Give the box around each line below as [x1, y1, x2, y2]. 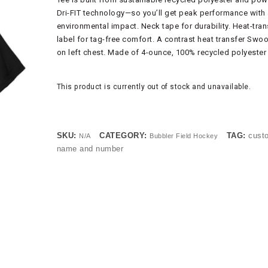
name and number [56, 144, 124, 153]
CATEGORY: [99, 131, 150, 140]
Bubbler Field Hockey [150, 132, 218, 139]
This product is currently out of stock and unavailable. [56, 83, 251, 91]
